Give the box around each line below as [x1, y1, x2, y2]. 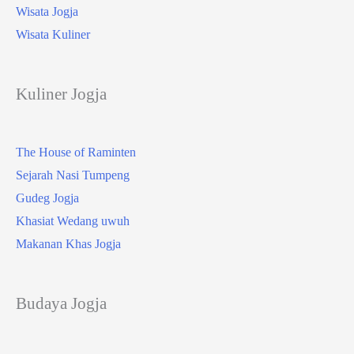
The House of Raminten [16, 145, 136, 160]
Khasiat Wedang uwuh [16, 214, 130, 228]
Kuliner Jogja [16, 84, 107, 103]
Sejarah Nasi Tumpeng [16, 168, 130, 183]
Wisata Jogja [16, 4, 78, 18]
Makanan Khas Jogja [16, 237, 121, 251]
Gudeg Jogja [16, 191, 79, 205]
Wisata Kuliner [16, 27, 90, 41]
